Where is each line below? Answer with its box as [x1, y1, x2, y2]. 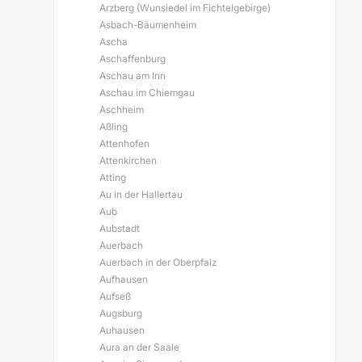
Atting [99, 171, 126, 183]
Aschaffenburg [99, 53, 166, 65]
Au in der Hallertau [99, 188, 183, 200]
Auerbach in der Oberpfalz [99, 256, 217, 268]
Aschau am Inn [99, 69, 166, 82]
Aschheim [99, 103, 144, 116]
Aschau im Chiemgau [99, 86, 195, 99]
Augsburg [99, 307, 142, 319]
